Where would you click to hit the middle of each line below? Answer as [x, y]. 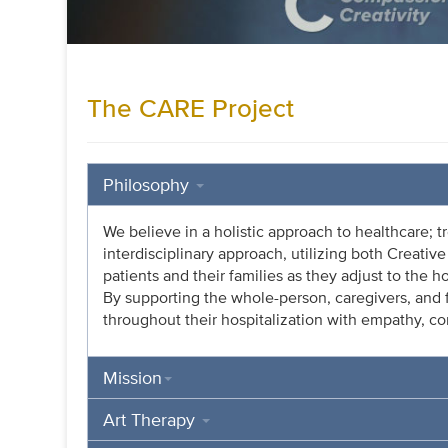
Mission [133, 377]
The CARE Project [191, 107]
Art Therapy [152, 419]
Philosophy [149, 184]
